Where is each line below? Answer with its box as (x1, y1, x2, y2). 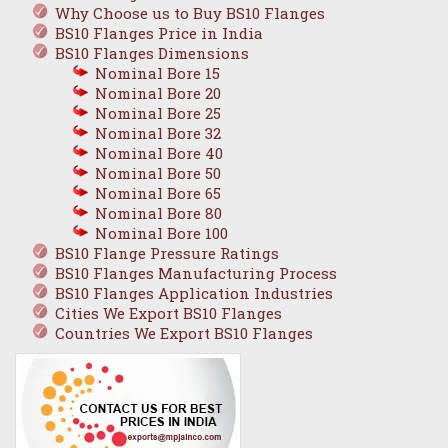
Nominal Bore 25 (95, 103, 221, 124)
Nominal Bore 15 (95, 63, 220, 84)
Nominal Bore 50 (95, 163, 221, 184)
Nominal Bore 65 (95, 183, 221, 204)
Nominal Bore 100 (95, 223, 228, 244)
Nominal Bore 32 (95, 123, 221, 144)
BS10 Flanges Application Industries (55, 283, 333, 304)
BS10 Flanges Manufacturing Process (55, 263, 337, 284)
